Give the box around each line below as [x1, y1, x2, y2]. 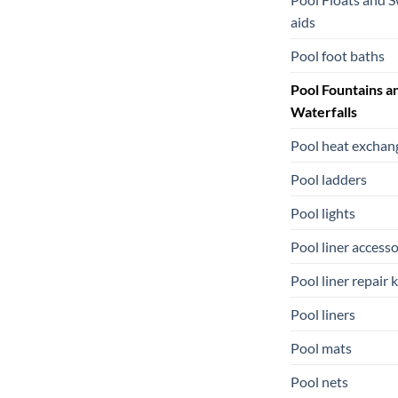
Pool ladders [291, 170, 367, 187]
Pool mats [291, 338, 352, 356]
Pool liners [291, 305, 355, 322]
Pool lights [291, 203, 355, 221]
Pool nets [291, 372, 348, 390]
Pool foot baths [291, 46, 385, 64]
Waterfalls [291, 102, 357, 120]
